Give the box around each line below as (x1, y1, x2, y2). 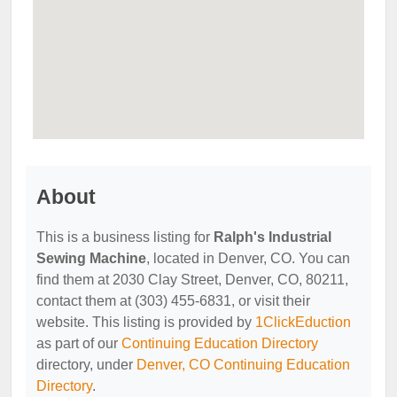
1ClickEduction (255, 315, 351, 330)
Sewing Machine (36, 251, 146, 266)
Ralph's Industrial (214, 230, 331, 245)
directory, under (36, 357, 136, 372)
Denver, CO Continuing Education (136, 357, 350, 372)
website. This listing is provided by (36, 315, 255, 330)
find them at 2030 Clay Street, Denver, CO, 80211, (36, 272, 348, 287)
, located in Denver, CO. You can (146, 251, 350, 266)
